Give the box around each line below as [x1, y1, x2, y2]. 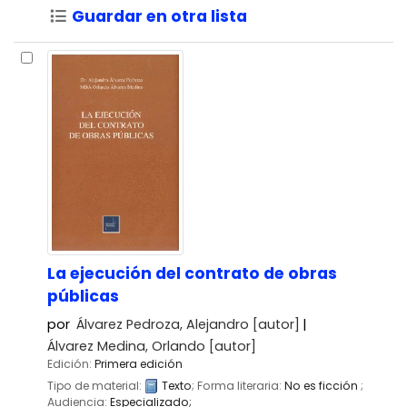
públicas [47, 284, 119, 307]
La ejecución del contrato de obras [47, 262, 337, 284]
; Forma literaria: [192, 377, 284, 393]
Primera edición [94, 355, 183, 372]
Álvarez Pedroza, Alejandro [76, 314, 250, 333]
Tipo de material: [47, 377, 144, 393]
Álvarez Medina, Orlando [47, 336, 205, 355]
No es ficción [284, 377, 361, 393]
